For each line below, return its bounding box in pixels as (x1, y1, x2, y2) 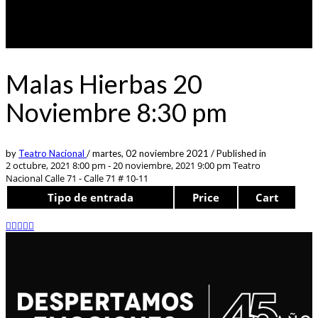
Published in (216, 147, 266, 159)
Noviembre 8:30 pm (6, 96, 227, 128)
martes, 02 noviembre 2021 (92, 147, 211, 159)
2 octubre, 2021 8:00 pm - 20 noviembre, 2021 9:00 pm (6, 158, 231, 172)
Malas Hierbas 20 (6, 67, 202, 99)
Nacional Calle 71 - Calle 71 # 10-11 (6, 171, 148, 185)
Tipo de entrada (47, 190, 133, 204)
